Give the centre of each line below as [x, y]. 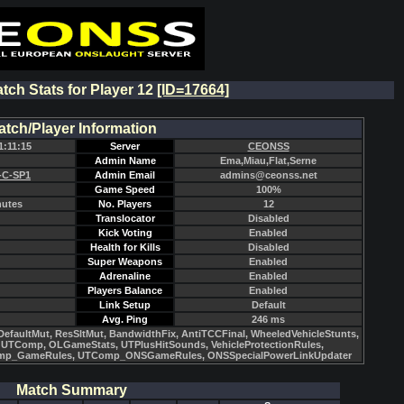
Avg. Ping [125, 319]
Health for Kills [125, 247]
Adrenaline [125, 276]
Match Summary [71, 390]
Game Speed [125, 189]
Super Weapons [125, 262]
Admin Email [125, 175]
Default [268, 305]
